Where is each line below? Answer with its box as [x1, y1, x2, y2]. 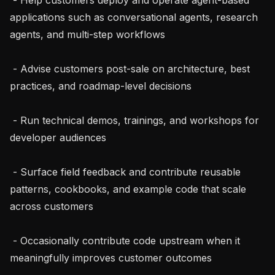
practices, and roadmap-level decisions [10, 79, 192, 92]
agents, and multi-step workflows [10, 28, 165, 41]
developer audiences [10, 131, 106, 144]
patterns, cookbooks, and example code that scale [10, 182, 246, 195]
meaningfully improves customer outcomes [10, 251, 212, 264]
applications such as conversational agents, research [10, 10, 258, 23]
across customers [10, 199, 93, 212]
